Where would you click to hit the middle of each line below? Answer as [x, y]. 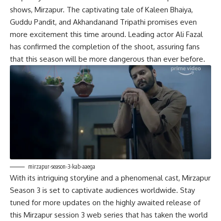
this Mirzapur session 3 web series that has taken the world [109, 215]
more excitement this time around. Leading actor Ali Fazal [106, 35]
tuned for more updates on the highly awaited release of [105, 202]
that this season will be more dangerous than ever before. [108, 59]
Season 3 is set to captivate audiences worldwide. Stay [102, 190]
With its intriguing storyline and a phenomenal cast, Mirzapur [110, 178]
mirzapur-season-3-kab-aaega [62, 166]
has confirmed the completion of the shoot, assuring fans [105, 47]
